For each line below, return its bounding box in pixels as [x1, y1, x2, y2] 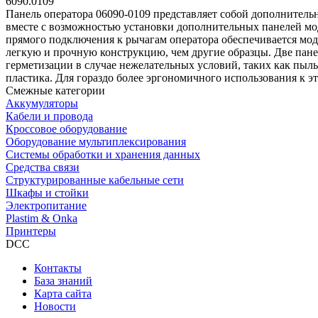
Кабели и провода [6, 109, 93, 122]
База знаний [34, 274, 92, 287]
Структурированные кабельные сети [6, 173, 184, 186]
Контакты [34, 261, 82, 274]
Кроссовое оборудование [6, 122, 127, 135]
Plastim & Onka [6, 212, 77, 224]
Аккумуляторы [6, 97, 78, 109]
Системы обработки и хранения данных [6, 148, 200, 160]
